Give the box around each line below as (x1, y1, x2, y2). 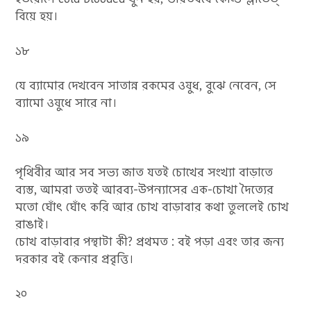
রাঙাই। (15, 216, 50, 233)
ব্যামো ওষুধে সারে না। (15, 94, 118, 111)
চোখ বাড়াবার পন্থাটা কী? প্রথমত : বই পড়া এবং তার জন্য (15, 233, 285, 250)
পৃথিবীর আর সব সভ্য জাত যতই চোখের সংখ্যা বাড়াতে (15, 164, 274, 180)
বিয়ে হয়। (15, 8, 59, 24)
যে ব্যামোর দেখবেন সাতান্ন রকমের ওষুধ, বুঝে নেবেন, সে (15, 77, 277, 94)
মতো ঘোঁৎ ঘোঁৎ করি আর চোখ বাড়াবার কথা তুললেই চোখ (15, 199, 289, 215)
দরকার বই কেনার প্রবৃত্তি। (15, 251, 135, 267)
